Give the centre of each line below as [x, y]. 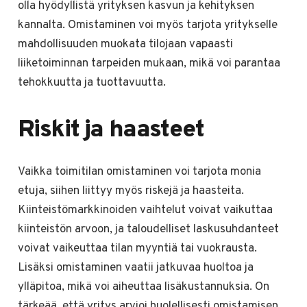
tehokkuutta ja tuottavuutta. [91, 83]
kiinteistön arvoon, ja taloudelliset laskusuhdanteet [148, 230]
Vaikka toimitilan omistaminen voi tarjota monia [139, 172]
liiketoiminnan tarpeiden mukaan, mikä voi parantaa [149, 63]
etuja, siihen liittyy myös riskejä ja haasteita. [131, 192]
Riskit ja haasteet [111, 130]
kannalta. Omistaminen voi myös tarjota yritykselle [147, 25]
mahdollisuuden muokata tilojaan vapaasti [125, 44]
